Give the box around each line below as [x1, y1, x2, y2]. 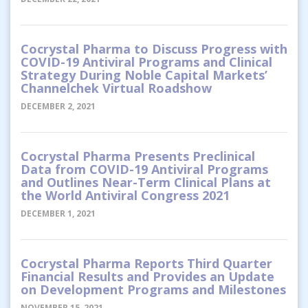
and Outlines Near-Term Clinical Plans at [21, 173, 271, 190]
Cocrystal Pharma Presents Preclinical [21, 147, 255, 164]
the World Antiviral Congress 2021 [21, 186, 230, 203]
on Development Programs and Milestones [21, 280, 286, 298]
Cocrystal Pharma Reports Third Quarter [21, 254, 272, 272]
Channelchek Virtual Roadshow [21, 79, 212, 96]
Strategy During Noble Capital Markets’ [21, 66, 267, 83]
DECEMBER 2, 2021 [21, 100, 96, 112]
